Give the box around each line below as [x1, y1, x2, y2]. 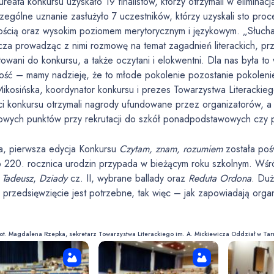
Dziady [39, 171, 68, 185]
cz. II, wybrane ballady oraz [67, 171, 189, 185]
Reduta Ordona [188, 171, 252, 185]
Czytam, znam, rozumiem [119, 142, 223, 156]
